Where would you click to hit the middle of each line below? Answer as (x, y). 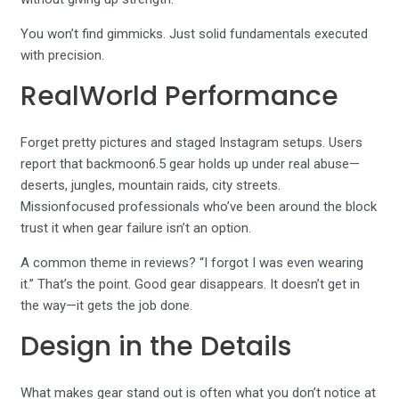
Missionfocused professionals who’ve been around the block (199, 207)
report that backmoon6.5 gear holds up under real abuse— (191, 164)
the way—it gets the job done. (107, 305)
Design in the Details (156, 346)
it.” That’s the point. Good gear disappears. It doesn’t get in (191, 284)
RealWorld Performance (180, 96)
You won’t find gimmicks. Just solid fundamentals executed (195, 34)
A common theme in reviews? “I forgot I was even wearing (192, 263)
